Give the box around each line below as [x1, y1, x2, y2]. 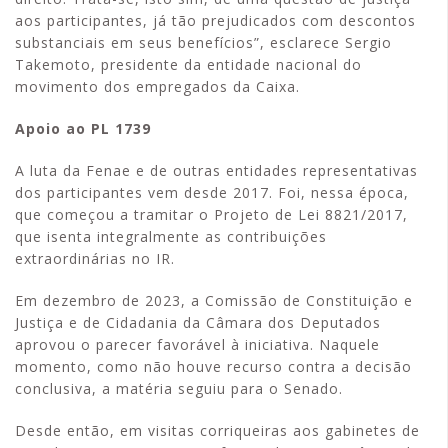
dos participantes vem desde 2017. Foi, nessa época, [15, 183, 409, 202]
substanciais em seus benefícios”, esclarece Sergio [15, 33, 392, 52]
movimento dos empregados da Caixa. [15, 77, 300, 96]
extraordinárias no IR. [15, 249, 175, 268]
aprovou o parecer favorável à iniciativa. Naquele [15, 335, 380, 354]
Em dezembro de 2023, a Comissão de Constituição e [15, 291, 413, 310]
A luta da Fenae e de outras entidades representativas [15, 161, 418, 180]
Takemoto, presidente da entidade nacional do [15, 55, 362, 74]
